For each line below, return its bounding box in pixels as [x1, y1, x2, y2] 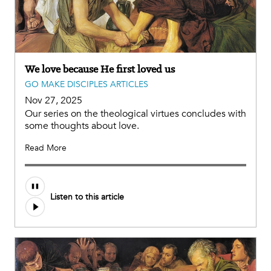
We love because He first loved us [25, 62, 175, 76]
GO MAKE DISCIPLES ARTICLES [25, 79, 148, 91]
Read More [25, 142, 67, 154]
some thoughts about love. [25, 119, 139, 133]
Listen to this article [50, 191, 124, 203]
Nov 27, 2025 [25, 94, 82, 108]
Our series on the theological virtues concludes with [25, 107, 246, 121]
